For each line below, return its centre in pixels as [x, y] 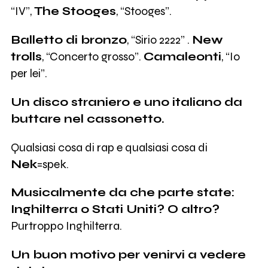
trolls [26, 57]
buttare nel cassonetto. [87, 118]
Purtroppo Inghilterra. [66, 226]
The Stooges [75, 11]
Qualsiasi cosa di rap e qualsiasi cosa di [109, 147]
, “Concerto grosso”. [92, 57]
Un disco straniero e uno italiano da [126, 102]
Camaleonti [182, 57]
